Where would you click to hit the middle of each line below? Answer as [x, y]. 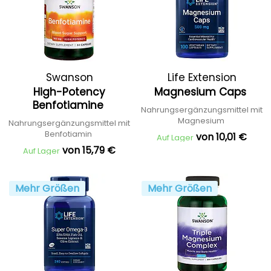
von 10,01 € [221, 137]
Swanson [69, 77]
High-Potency [69, 92]
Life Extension [202, 77]
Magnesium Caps [202, 92]
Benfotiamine [69, 105]
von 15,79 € [89, 150]
